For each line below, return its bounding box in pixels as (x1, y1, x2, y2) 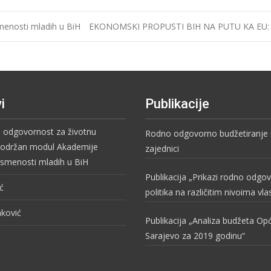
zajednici (145, 142, 179, 154)
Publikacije (145, 96, 209, 111)
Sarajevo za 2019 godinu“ (145, 229, 245, 241)
